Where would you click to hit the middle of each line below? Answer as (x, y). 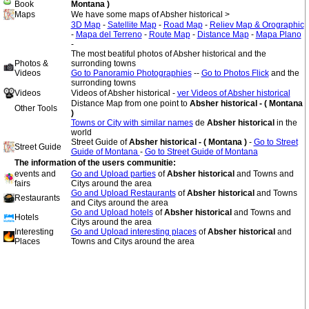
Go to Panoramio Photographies (131, 73)
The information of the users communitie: (95, 163)
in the (287, 123)
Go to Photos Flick (235, 73)
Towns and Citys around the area (132, 241)
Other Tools (36, 108)
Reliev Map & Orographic (257, 25)
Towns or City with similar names (132, 123)
